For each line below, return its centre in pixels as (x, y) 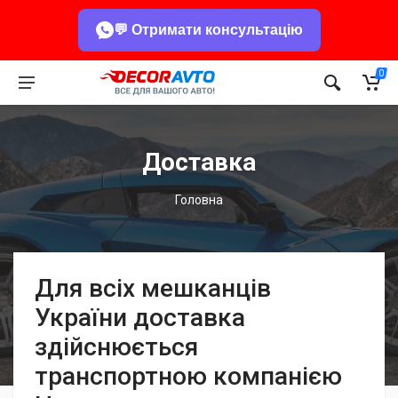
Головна (199, 200)
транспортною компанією (188, 376)
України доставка (140, 318)
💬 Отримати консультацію (208, 30)
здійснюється (116, 347)
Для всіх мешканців (153, 288)
